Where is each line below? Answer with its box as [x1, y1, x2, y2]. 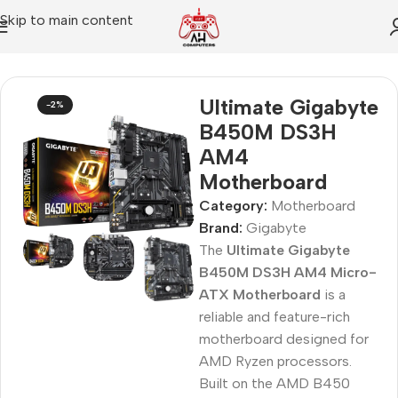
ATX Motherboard [199, 285, 321, 303]
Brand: [199, 219, 246, 236]
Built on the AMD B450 [199, 374, 350, 392]
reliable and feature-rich [199, 307, 350, 325]
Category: [199, 196, 267, 214]
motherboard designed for [199, 330, 369, 347]
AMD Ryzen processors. [199, 352, 352, 370]
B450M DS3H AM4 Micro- [199, 263, 377, 281]
